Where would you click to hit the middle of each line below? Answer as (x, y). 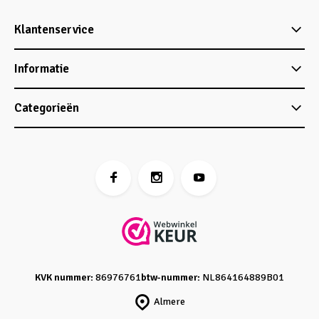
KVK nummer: (64, 277)
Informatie (42, 69)
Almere (169, 302)
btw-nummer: (171, 277)
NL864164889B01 (242, 277)
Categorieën (47, 108)
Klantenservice (54, 30)
